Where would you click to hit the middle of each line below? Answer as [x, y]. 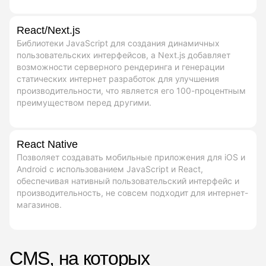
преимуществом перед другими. [84, 102]
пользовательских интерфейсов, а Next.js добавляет [123, 55]
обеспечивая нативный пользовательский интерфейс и [128, 180]
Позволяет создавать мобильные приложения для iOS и [131, 157]
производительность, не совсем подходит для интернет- [132, 192]
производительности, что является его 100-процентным [131, 90]
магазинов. [39, 204]
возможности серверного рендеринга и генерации [121, 66]
